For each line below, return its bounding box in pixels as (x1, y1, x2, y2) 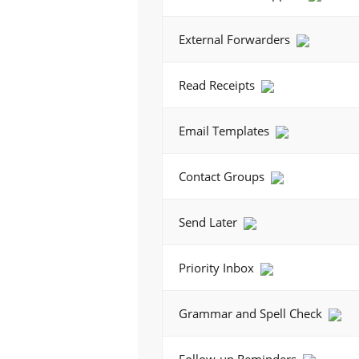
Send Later (179, 214, 240, 230)
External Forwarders (179, 31, 293, 47)
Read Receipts (179, 77, 258, 93)
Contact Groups (179, 168, 268, 184)
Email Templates (179, 123, 272, 139)
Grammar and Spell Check (179, 305, 325, 321)
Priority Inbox (179, 260, 257, 276)
